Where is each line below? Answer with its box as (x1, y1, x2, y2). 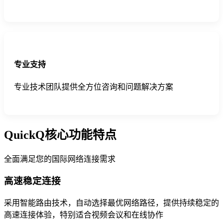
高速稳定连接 (4, 176, 61, 187)
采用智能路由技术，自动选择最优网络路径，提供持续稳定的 (4, 199, 219, 208)
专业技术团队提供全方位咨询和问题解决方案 (14, 82, 173, 91)
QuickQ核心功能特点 (4, 128, 116, 141)
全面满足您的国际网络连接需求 (4, 154, 115, 163)
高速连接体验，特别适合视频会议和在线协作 (4, 211, 163, 220)
